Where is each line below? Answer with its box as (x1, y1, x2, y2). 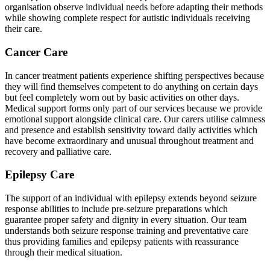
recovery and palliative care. (5, 146, 111, 157)
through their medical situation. (5, 247, 122, 258)
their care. (5, 24, 42, 34)
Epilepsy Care (5, 168, 74, 181)
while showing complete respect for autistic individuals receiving (5, 13, 250, 24)
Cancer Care (5, 45, 67, 58)
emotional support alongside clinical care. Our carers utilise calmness (5, 113, 265, 124)
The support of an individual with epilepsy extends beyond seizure (5, 193, 257, 204)
